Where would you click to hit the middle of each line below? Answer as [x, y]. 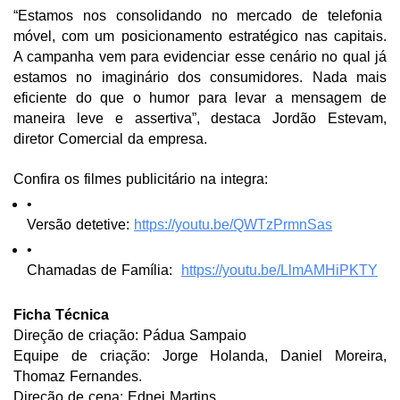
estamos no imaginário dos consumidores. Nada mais [200, 78]
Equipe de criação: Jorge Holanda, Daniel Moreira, [200, 356]
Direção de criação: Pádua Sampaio [130, 336]
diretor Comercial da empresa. [112, 139]
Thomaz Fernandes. [78, 377]
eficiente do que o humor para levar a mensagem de [200, 98]
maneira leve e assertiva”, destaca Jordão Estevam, [200, 119]
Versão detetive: [80, 225]
